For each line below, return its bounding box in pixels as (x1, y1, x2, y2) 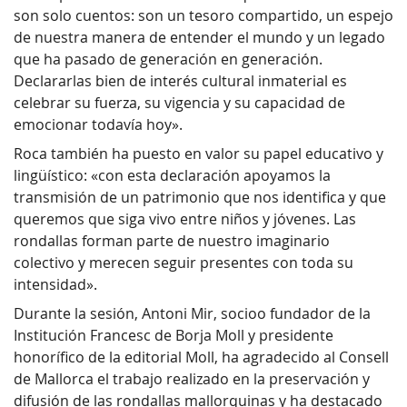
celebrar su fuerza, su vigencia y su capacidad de (14, 93, 345, 114)
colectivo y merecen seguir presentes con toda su (14, 253, 353, 273)
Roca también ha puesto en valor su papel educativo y (14, 144, 383, 164)
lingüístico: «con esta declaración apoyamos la (14, 165, 331, 186)
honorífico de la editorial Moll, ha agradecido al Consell (14, 347, 389, 368)
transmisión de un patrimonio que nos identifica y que (14, 187, 386, 208)
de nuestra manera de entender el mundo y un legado (14, 27, 385, 48)
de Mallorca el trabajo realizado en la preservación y (14, 369, 370, 390)
